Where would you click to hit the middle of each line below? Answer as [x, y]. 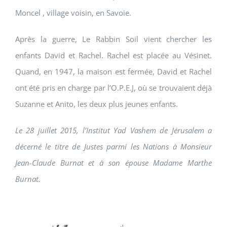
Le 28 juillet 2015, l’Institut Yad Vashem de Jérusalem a [113, 130]
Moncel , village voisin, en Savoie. [73, 13]
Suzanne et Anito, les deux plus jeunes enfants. [97, 104]
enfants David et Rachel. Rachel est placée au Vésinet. [113, 55]
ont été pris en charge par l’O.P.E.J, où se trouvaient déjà [113, 88]
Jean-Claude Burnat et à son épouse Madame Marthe [113, 163]
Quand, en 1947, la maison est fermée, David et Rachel [113, 72]
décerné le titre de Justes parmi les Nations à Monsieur [113, 147]
